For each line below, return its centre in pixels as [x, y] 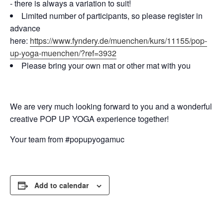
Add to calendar [61, 185]
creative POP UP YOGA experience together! [89, 118]
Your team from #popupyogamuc [67, 139]
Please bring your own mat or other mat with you [106, 65]
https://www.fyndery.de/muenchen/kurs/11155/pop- [118, 40]
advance [25, 28]
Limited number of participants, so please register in [112, 15]
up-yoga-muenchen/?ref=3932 [63, 53]
